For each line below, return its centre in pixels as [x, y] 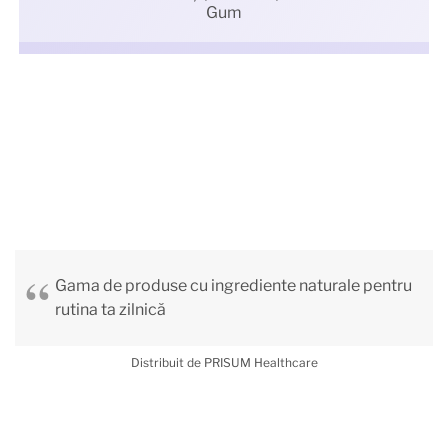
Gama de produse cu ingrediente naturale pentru [233, 285]
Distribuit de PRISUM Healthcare [224, 362]
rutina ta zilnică [110, 309]
